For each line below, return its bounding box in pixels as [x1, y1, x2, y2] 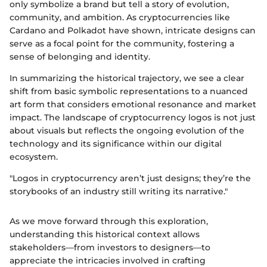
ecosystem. [10, 151, 58, 162]
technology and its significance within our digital [10, 138, 222, 149]
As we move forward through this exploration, [10, 216, 208, 226]
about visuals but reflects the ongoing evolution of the [10, 125, 244, 136]
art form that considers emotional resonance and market [10, 99, 256, 110]
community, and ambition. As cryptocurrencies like [10, 12, 230, 23]
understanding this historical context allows [10, 229, 200, 240]
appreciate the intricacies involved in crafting [10, 255, 206, 266]
